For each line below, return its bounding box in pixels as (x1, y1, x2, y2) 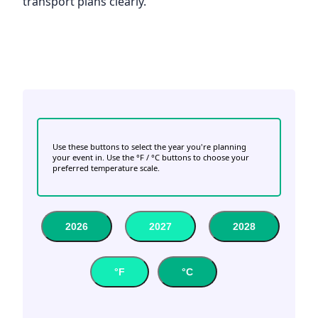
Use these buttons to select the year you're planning (53, 141, 246, 153)
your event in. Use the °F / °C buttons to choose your (53, 152, 249, 163)
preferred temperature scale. (53, 163, 160, 174)
